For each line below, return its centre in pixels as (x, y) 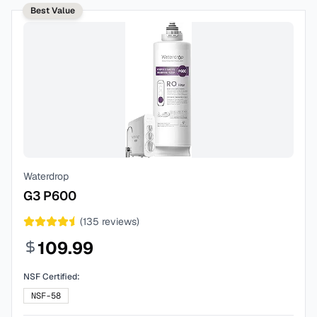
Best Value (53, 11)
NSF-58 (46, 296)
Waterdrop (46, 176)
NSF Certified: (52, 277)
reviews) (119, 221)
